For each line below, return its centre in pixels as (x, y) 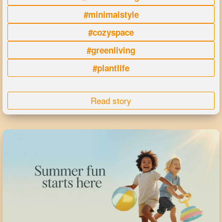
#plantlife (111, 68)
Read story (111, 101)
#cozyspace (111, 32)
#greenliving (111, 50)
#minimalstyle (111, 15)
